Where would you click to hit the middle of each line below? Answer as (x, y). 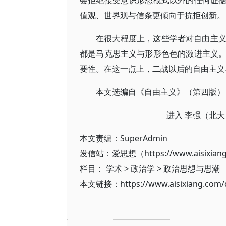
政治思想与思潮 (192, 168)
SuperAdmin (144, 138)
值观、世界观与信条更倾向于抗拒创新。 (152, 15)
